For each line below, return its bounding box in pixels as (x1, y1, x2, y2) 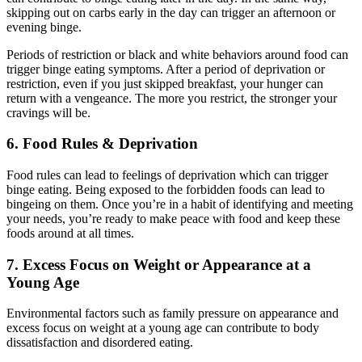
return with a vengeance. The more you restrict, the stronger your (6, 90, 337, 105)
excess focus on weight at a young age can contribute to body (6, 321, 319, 335)
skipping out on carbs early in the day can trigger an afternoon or (6, 5, 335, 19)
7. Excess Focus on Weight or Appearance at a (6, 255, 311, 273)
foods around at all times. (6, 226, 137, 240)
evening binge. (6, 19, 85, 34)
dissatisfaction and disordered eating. (6, 335, 193, 350)
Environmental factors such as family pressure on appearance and (6, 306, 339, 321)
